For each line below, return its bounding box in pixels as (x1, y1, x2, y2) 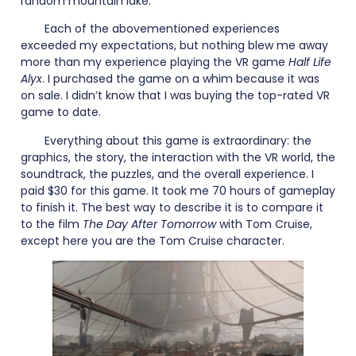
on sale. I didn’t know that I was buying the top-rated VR (21, 87, 330, 104)
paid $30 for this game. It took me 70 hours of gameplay (21, 182, 335, 199)
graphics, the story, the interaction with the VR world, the (21, 149, 335, 165)
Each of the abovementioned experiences (44, 21, 280, 37)
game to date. (21, 104, 101, 121)
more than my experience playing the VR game (21, 54, 288, 71)
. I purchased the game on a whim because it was (42, 71, 319, 87)
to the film (21, 215, 83, 232)
